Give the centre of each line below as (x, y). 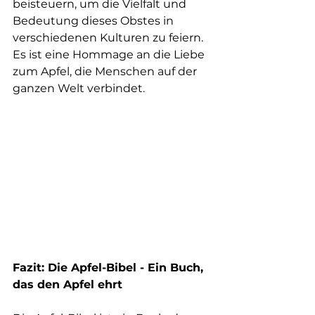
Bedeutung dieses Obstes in (95, 20)
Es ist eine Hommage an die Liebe (110, 54)
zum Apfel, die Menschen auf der (106, 71)
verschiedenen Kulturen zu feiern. (109, 37)
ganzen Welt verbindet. (79, 88)
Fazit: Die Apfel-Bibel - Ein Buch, (110, 268)
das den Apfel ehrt (67, 285)
